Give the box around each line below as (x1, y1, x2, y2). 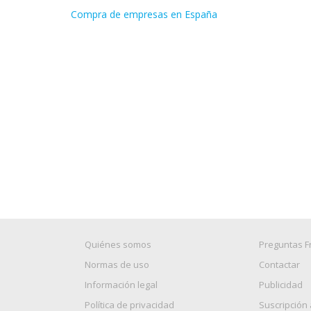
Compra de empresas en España (71, 8, 217, 21)
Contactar (259, 258, 301, 271)
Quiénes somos (85, 238, 151, 251)
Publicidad (259, 278, 303, 291)
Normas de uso (85, 258, 149, 271)
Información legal (85, 278, 158, 291)
